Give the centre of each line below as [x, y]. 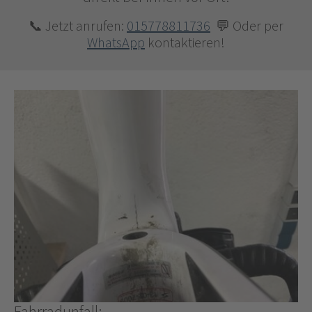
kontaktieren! [185, 42]
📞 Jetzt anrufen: [78, 25]
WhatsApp [116, 42]
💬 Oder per [247, 25]
